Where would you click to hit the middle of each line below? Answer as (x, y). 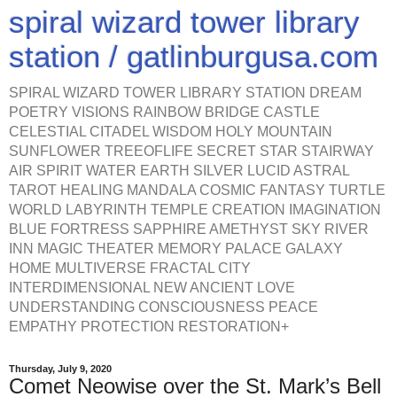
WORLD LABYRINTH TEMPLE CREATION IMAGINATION (195, 210)
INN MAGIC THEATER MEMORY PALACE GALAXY (176, 249)
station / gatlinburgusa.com (194, 57)
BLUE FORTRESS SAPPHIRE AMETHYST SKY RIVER (189, 229)
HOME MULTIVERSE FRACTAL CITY (130, 268)
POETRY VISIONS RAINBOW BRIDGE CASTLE (164, 112)
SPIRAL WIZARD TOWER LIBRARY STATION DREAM (185, 93)
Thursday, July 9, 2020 (60, 369)
